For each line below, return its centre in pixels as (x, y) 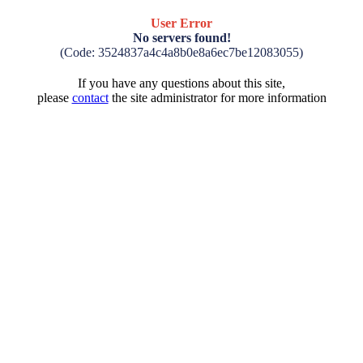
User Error (181, 23)
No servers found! (181, 38)
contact (90, 98)
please (54, 98)
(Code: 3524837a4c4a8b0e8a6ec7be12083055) (181, 52)
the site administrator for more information (217, 98)
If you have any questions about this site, (181, 83)
